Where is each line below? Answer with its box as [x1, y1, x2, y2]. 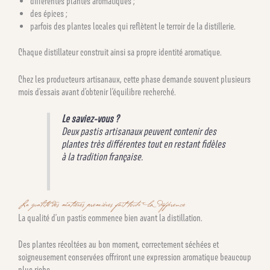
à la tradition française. [61, 150, 143, 163]
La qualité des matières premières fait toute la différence [18, 196, 185, 214]
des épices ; [30, 8, 67, 20]
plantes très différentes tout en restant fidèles [61, 137, 226, 150]
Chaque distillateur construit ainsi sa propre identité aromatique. [18, 46, 222, 58]
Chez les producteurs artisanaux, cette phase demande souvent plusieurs [18, 73, 251, 85]
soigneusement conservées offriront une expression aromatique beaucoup [18, 251, 251, 263]
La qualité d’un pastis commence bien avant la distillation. [18, 212, 202, 224]
